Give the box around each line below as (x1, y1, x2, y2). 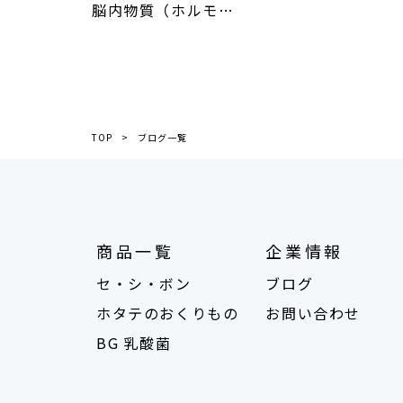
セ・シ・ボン (96, 272, 192, 294)
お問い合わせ (265, 301, 361, 324)
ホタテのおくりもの (96, 301, 239, 324)
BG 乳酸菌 (96, 331, 172, 354)
